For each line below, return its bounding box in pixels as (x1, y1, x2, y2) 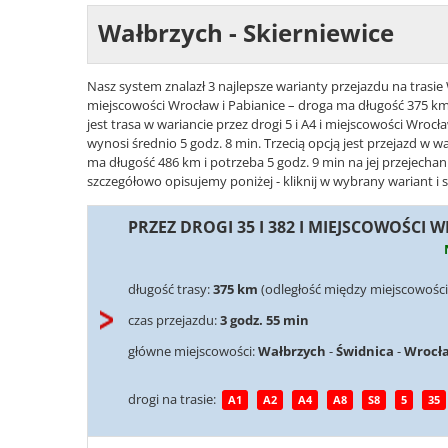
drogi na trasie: (128, 389, 219, 408)
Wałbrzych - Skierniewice (98, 16, 394, 49)
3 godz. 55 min (220, 310, 309, 329)
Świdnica (336, 342, 394, 361)
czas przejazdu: (128, 310, 220, 329)
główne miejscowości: (128, 342, 258, 361)
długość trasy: (128, 279, 213, 298)
